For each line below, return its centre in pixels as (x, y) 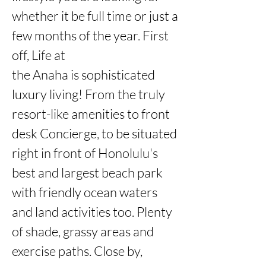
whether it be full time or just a (95, 16)
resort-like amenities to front (91, 114)
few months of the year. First (90, 35)
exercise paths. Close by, (77, 251)
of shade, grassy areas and (83, 231)
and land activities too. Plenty (92, 212)
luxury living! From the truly (88, 94)
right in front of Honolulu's (85, 153)
